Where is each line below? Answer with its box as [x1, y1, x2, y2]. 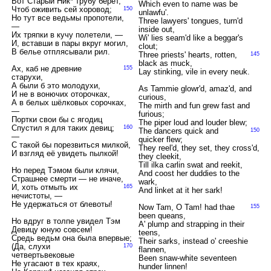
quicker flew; [138, 135, 183, 144]
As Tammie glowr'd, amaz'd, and [138, 84, 252, 93]
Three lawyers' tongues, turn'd [138, 16, 243, 25]
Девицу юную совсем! [11, 225, 93, 234]
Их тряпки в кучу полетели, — [11, 30, 123, 39]
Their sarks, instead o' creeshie [138, 237, 248, 246]
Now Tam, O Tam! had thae [138, 203, 235, 212]
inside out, [138, 25, 175, 34]
